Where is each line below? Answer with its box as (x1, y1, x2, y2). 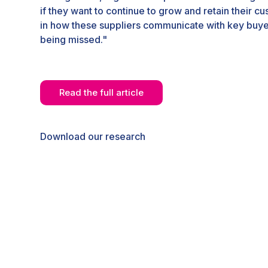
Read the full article (59, 87, 144, 99)
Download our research (40, 130, 145, 143)
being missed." (40, 33, 109, 46)
